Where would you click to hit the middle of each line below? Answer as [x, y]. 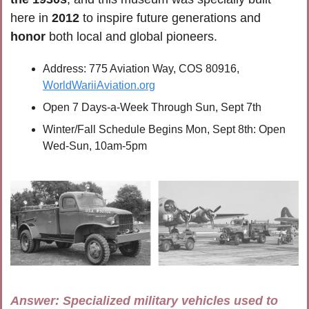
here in [31, 18]
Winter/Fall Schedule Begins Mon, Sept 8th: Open [164, 130]
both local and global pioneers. [131, 37]
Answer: [37, 300]
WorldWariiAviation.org [99, 86]
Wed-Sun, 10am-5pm [95, 146]
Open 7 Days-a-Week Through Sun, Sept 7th [152, 108]
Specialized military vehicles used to [170, 300]
